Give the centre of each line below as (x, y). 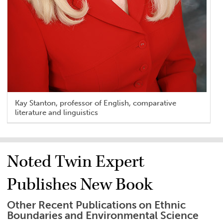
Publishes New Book (80, 184)
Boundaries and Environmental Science (103, 215)
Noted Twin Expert (76, 162)
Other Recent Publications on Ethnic (97, 205)
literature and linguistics (57, 113)
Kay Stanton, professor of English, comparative (96, 103)
